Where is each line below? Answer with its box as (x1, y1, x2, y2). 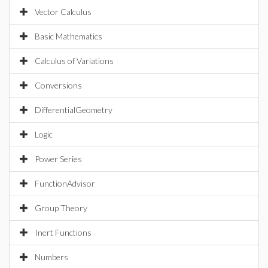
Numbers (35, 252, 68, 262)
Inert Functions (35, 227, 92, 237)
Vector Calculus (35, 7, 92, 17)
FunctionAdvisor (35, 178, 95, 188)
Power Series (35, 154, 82, 164)
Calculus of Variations (35, 56, 114, 66)
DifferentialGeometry (35, 105, 112, 115)
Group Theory (35, 203, 87, 213)
